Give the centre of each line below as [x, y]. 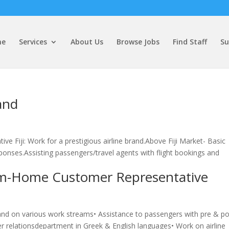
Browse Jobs [138, 42]
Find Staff [190, 42]
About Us [87, 42]
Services [33, 42]
